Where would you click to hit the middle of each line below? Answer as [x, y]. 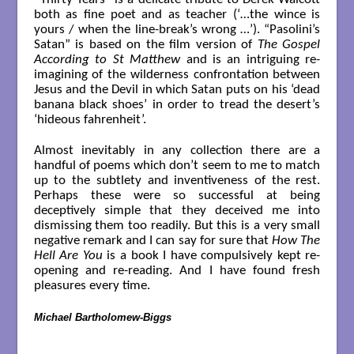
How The [296, 241]
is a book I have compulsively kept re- [211, 256]
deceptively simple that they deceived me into [177, 211]
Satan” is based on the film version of [145, 44]
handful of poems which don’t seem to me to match [177, 166]
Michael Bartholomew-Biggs [102, 317]
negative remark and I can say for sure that [153, 241]
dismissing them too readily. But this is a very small [177, 226]
